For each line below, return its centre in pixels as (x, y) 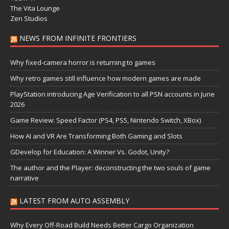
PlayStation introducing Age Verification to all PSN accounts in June (112, 94)
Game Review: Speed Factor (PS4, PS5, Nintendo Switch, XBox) (106, 120)
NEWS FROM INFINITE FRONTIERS (78, 38)
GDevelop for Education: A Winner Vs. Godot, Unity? (90, 152)
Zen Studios (29, 18)
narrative (25, 178)
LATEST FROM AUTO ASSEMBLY (74, 200)
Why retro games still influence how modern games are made (106, 78)
